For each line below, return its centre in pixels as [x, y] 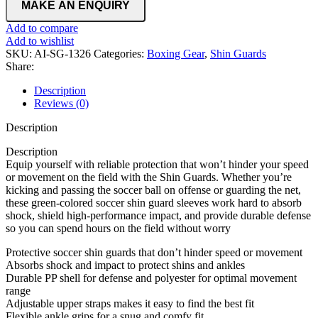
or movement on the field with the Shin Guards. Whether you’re [149, 177]
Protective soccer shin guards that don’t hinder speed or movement [154, 252]
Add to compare [42, 28]
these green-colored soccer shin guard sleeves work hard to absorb [154, 202]
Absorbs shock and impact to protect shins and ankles [125, 265]
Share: [20, 66]
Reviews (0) [61, 103]
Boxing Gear [176, 53]
